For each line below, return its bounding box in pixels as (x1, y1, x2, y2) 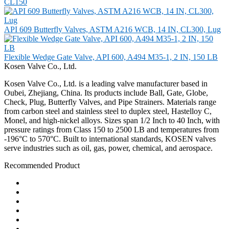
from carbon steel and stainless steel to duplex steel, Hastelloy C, (4, 106, 212, 116)
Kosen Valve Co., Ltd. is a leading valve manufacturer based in (4, 79, 208, 88)
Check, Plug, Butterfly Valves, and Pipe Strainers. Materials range (4, 97, 216, 106)
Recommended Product (4, 161, 80, 170)
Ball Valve (25, 178, 58, 187)
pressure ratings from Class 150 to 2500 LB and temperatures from (4, 125, 219, 134)
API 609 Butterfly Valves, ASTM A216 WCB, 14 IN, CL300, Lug (4, 25, 221, 34)
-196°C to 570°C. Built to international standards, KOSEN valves (4, 134, 216, 143)
